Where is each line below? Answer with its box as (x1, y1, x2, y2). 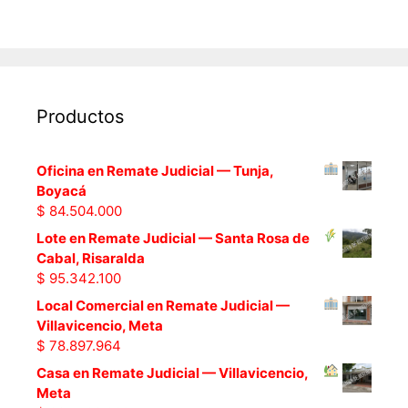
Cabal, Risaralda (36, 249, 145, 267)
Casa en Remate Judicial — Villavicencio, (36, 363, 308, 382)
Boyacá (36, 181, 87, 199)
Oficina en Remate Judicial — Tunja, (36, 161, 273, 179)
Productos (36, 105, 124, 127)
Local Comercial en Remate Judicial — (36, 296, 290, 314)
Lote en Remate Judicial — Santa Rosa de (36, 229, 310, 247)
